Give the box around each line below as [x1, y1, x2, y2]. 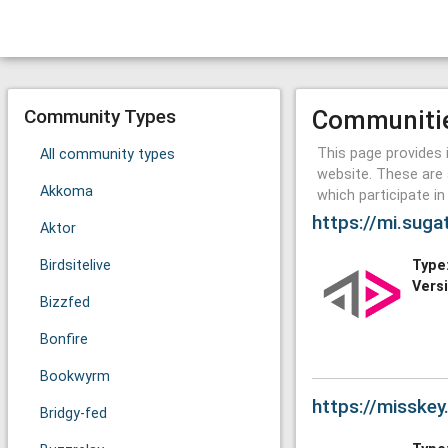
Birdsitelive [40, 257, 111, 274]
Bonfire [40, 331, 88, 348]
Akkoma [40, 183, 93, 200]
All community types [40, 146, 175, 163]
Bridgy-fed [40, 405, 107, 422]
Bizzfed [40, 294, 90, 311]
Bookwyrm [40, 368, 110, 385]
